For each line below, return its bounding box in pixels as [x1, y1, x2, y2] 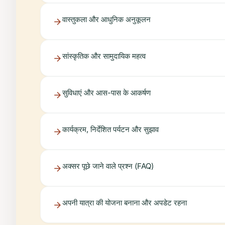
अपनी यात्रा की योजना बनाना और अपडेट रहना [62, 198, 187, 207]
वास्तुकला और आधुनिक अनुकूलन [62, 15, 151, 24]
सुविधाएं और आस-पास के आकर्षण [62, 88, 151, 97]
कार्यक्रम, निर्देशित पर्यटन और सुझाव [62, 125, 159, 134]
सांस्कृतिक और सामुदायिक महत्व [62, 51, 146, 61]
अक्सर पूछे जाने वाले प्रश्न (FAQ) [62, 161, 154, 171]
